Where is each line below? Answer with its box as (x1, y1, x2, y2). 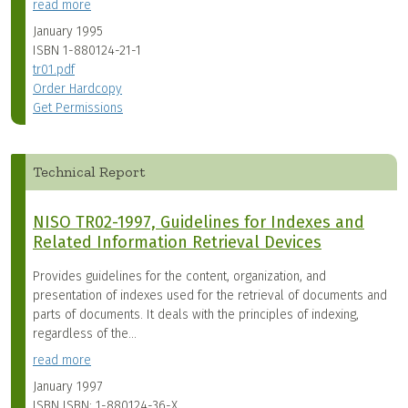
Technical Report (33, 163, 145, 181)
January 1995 (33, 24, 103, 40)
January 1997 (33, 379, 102, 395)
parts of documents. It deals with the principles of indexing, (33, 307, 359, 323)
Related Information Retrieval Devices (33, 232, 321, 253)
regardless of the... (33, 326, 137, 342)
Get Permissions (33, 100, 123, 117)
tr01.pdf (33, 62, 75, 78)
